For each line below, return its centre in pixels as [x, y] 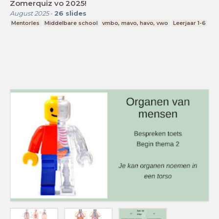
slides [76, 13]
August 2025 [29, 13]
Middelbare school [71, 23]
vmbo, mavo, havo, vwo [135, 23]
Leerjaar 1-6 [190, 23]
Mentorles [26, 23]
